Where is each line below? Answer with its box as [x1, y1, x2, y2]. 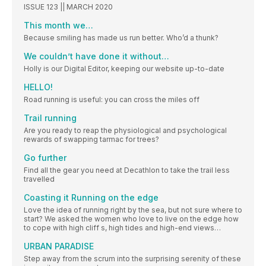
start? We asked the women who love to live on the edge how [24, 214, 239, 223]
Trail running [24, 112, 77, 123]
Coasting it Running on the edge [24, 192, 159, 202]
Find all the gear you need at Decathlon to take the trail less [24, 165, 230, 175]
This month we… [24, 20, 93, 30]
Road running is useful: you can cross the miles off [24, 94, 199, 104]
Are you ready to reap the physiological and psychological [24, 125, 227, 135]
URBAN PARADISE [24, 240, 94, 251]
